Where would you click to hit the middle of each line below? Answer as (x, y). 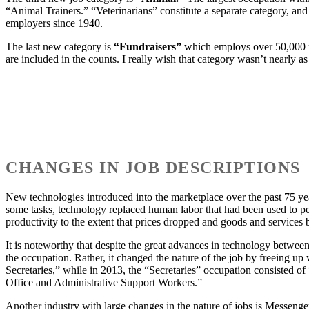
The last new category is (60, 46)
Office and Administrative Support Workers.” (104, 282)
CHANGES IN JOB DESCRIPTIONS (153, 167)
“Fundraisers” (148, 46)
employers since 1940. (54, 23)
